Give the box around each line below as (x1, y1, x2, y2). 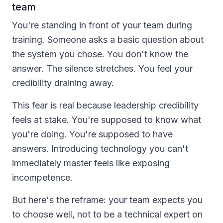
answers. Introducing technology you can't (12, 143, 188, 154)
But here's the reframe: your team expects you (12, 194, 203, 205)
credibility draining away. (12, 77, 114, 88)
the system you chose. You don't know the (12, 48, 188, 59)
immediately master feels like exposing (12, 157, 170, 168)
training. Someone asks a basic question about (12, 34, 204, 45)
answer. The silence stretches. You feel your (12, 63, 193, 74)
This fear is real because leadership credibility (12, 100, 199, 111)
